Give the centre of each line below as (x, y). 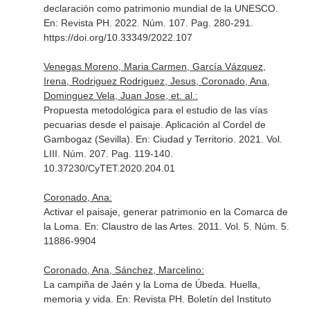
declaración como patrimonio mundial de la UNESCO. (161, 8)
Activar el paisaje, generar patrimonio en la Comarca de (165, 212)
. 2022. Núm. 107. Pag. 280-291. (181, 23)
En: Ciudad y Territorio (184, 139)
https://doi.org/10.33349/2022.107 (118, 37)
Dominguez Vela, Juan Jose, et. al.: (120, 95)
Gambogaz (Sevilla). (89, 139)
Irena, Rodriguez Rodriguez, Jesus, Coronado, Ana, (156, 81)
